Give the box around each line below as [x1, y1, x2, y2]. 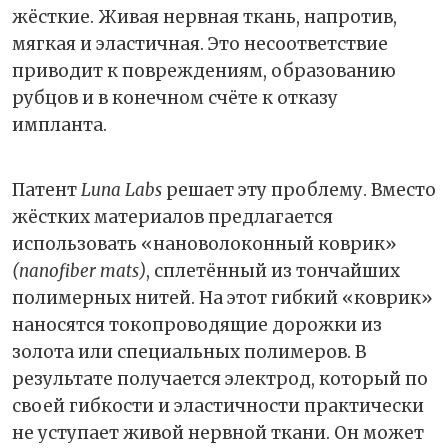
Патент [12, 178, 81, 201]
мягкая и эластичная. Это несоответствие [12, 32, 388, 55]
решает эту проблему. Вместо [162, 178, 436, 201]
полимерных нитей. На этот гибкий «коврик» [12, 286, 433, 309]
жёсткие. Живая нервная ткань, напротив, [12, 5, 397, 28]
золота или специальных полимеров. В [12, 340, 366, 363]
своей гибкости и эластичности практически [12, 394, 424, 417]
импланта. [12, 113, 107, 136]
